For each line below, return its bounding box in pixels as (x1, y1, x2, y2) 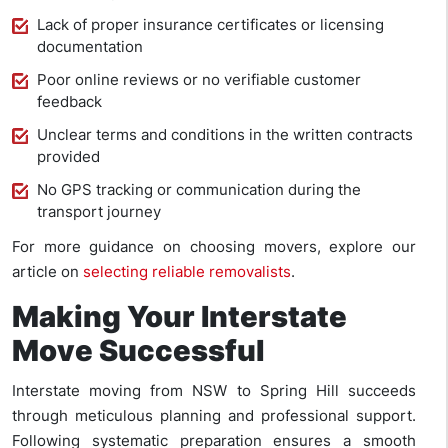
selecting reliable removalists (83, 262, 291, 282)
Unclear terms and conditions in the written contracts (37, 125, 413, 145)
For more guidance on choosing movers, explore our (12, 237, 416, 257)
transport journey (37, 202, 161, 222)
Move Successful (12, 333, 265, 369)
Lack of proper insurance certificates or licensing (37, 15, 384, 35)
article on (12, 262, 83, 282)
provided (37, 147, 100, 167)
